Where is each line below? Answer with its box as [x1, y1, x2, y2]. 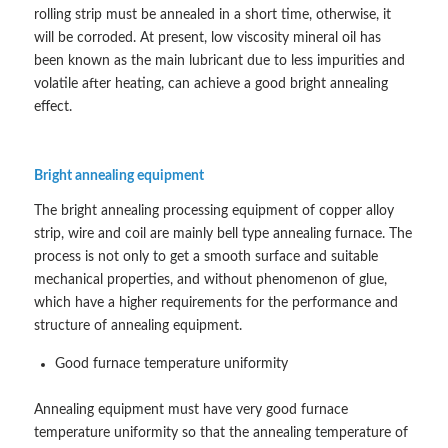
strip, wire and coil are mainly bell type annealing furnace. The [33, 227, 412, 242]
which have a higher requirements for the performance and [33, 296, 398, 311]
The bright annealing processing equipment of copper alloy [33, 204, 394, 219]
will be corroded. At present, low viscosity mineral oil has [33, 30, 381, 45]
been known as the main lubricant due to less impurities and [33, 53, 405, 68]
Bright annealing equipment [33, 169, 204, 184]
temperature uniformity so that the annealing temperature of [33, 426, 408, 441]
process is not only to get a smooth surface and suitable [33, 250, 378, 265]
